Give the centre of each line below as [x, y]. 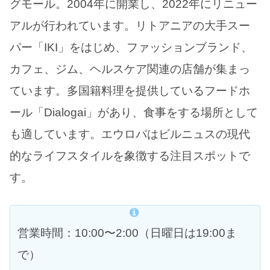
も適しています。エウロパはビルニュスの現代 [130, 134]
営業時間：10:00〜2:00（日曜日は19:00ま [127, 233]
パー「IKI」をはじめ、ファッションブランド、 [131, 48]
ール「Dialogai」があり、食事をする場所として [134, 113]
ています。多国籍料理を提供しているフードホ [130, 91]
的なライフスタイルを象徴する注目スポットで [130, 156]
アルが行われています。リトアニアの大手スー [130, 26]
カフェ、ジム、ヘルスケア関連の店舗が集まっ [130, 69]
